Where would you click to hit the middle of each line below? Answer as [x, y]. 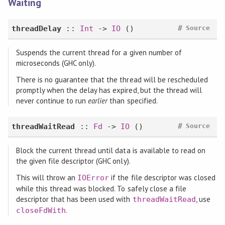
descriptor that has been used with [74, 199]
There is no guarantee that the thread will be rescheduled [112, 79]
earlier [98, 100]
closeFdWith [41, 211]
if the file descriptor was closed [162, 178]
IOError [93, 178]
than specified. [133, 100]
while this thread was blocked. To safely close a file [101, 189]
